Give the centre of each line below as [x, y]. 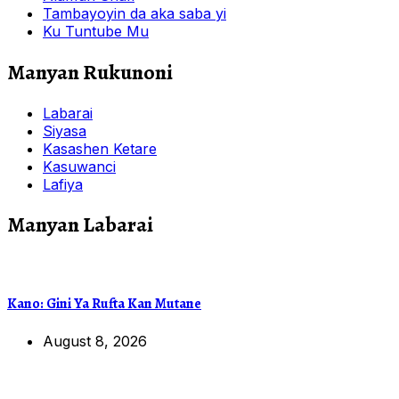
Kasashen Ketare [100, 148]
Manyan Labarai [80, 225]
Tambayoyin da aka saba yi [134, 13]
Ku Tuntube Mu [96, 31]
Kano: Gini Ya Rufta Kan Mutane [104, 303]
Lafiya [63, 184]
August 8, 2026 [95, 341]
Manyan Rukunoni [90, 72]
